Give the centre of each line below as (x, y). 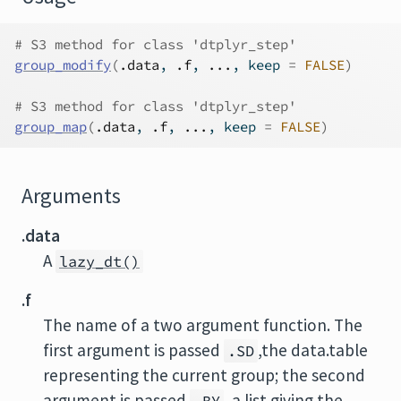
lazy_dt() (99, 261)
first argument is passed (133, 350)
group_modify (63, 65)
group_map (51, 127)
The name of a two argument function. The (203, 325)
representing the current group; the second (204, 375)
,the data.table (313, 350)
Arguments (71, 196)
